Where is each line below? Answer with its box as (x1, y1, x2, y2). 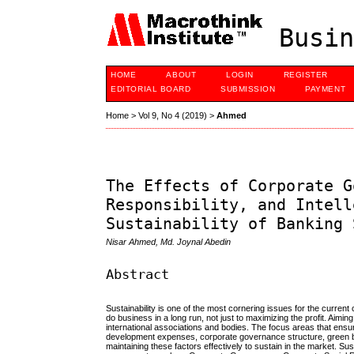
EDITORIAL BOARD (111, 85, 191, 93)
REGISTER (283, 70, 328, 79)
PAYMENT (305, 85, 346, 93)
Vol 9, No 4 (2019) (138, 111, 208, 121)
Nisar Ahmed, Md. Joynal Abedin (106, 237, 232, 247)
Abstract (106, 265, 170, 282)
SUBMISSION (220, 85, 276, 93)
